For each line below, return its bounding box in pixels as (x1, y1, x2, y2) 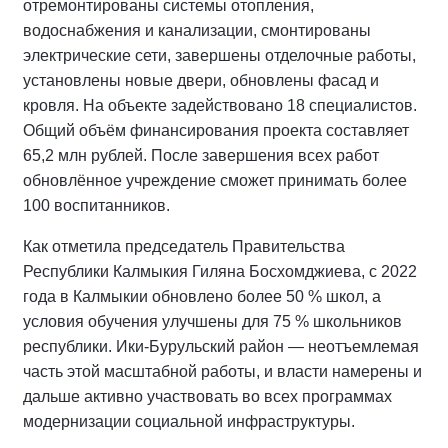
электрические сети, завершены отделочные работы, (23, 46, 416, 64)
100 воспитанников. (23, 196, 170, 214)
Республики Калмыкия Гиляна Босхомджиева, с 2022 (23, 262, 417, 280)
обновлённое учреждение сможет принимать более (23, 171, 407, 189)
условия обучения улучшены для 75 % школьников (23, 312, 402, 330)
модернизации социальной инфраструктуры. (23, 412, 355, 430)
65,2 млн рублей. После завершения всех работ (23, 146, 379, 164)
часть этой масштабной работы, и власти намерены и (23, 362, 422, 380)
